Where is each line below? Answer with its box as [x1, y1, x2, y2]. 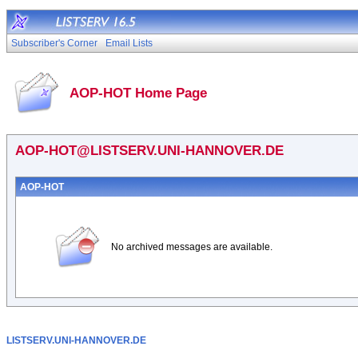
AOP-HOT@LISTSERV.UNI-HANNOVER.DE [15, 143, 284, 158]
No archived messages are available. [111, 241, 272, 253]
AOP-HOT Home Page [70, 86, 207, 101]
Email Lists [105, 38, 153, 49]
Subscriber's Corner [11, 38, 97, 49]
